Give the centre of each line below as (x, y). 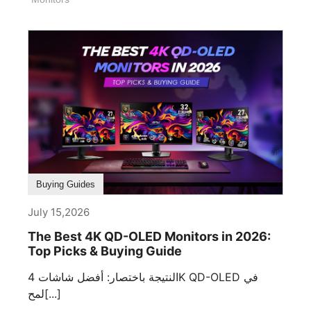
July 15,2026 (59, 212)
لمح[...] (53, 293)
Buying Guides (66, 184)
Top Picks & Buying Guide (105, 251)
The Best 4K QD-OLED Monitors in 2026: (149, 236)
